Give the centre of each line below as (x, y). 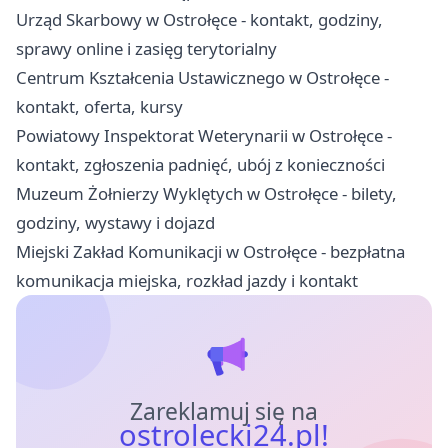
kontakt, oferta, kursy (99, 106)
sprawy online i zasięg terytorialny (146, 48)
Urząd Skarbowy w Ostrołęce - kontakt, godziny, (199, 19)
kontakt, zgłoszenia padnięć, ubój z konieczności (200, 164)
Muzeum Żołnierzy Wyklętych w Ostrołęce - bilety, (206, 193)
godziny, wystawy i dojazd (115, 222)
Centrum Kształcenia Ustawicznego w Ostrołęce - (202, 77)
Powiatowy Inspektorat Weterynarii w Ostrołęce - (204, 135)
